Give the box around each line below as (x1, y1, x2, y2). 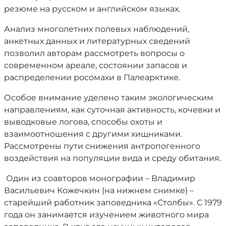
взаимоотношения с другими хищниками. (4, 129, 182, 139)
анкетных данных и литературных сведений (4, 36, 190, 46)
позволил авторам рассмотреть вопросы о (4, 48, 185, 58)
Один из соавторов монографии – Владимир (4, 173, 195, 183)
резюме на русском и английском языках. (4, 4, 180, 14)
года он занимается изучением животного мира (4, 209, 209, 219)
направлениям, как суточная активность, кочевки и (4, 104, 220, 115)
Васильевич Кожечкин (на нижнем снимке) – (4, 185, 194, 195)
